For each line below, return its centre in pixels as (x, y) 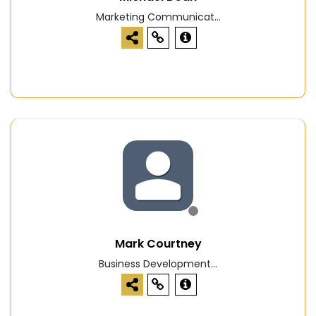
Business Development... (158, 264)
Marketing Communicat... (158, 17)
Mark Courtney (158, 244)
